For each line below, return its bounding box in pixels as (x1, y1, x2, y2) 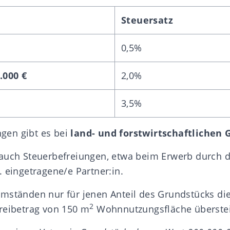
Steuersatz (121, 13, 173, 26)
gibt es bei (18, 126, 71, 139)
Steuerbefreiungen (23, 149, 107, 162)
